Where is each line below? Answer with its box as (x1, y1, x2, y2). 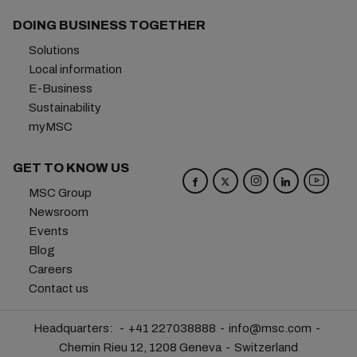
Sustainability (28, 101, 101, 114)
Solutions (28, 44, 80, 57)
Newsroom (28, 206, 88, 218)
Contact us (28, 282, 88, 295)
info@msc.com (228, 322, 312, 335)
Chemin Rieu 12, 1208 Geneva (59, 341, 222, 354)
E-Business (28, 82, 92, 95)
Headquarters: (33, 322, 116, 335)
